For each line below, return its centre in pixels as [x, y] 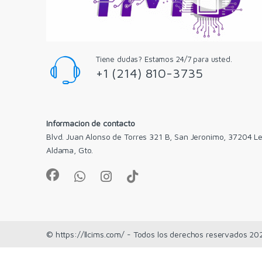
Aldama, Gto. [70, 150]
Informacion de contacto [91, 123]
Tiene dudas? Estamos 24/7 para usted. [164, 59]
